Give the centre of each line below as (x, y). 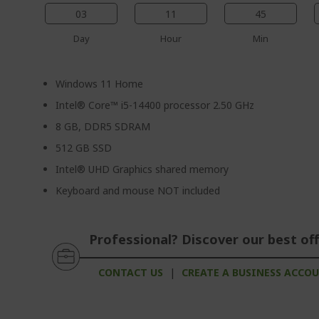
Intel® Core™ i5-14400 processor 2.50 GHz (155, 105)
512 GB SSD (84, 148)
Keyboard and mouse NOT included (138, 190)
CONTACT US (130, 272)
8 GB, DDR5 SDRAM (103, 126)
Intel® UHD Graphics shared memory (142, 169)
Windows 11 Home (100, 84)
